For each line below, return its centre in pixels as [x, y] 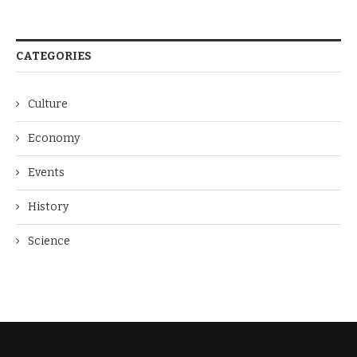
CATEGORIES [54, 56]
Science [49, 241]
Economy [54, 138]
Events [46, 173]
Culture [48, 104]
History [48, 207]
